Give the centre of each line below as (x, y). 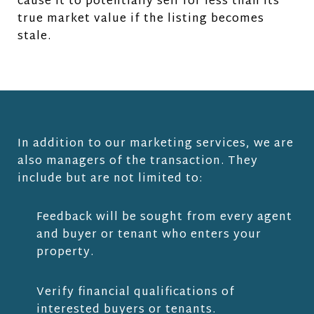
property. (65, 252)
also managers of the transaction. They (138, 161)
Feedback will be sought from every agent (164, 217)
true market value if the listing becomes (141, 19)
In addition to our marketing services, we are (156, 144)
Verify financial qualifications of (135, 292)
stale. (34, 36)
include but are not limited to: (110, 179)
